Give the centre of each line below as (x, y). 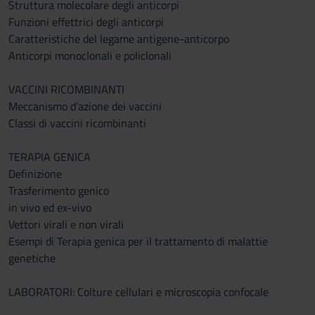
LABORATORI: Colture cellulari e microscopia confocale (139, 292)
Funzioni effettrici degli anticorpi (86, 22)
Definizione (35, 174)
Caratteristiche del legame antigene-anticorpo (119, 39)
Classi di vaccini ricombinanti (77, 123)
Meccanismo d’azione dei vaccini (85, 106)
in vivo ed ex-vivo (50, 207)
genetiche (32, 258)
